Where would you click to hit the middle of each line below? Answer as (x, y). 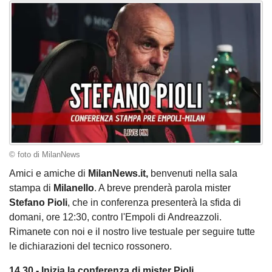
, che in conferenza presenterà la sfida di (154, 203)
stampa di (31, 188)
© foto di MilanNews (45, 155)
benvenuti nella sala (193, 174)
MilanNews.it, (118, 174)
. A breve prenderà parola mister (162, 188)
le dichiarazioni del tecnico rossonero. (90, 246)
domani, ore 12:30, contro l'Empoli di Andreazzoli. (115, 217)
